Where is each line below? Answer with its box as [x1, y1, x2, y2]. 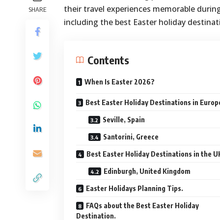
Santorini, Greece [103, 133, 159, 141]
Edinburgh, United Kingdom [104, 167, 191, 176]
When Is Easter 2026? [84, 78, 155, 86]
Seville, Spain [103, 115, 145, 124]
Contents [87, 53, 129, 67]
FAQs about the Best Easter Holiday [86, 201, 199, 210]
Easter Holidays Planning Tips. [86, 184, 183, 193]
